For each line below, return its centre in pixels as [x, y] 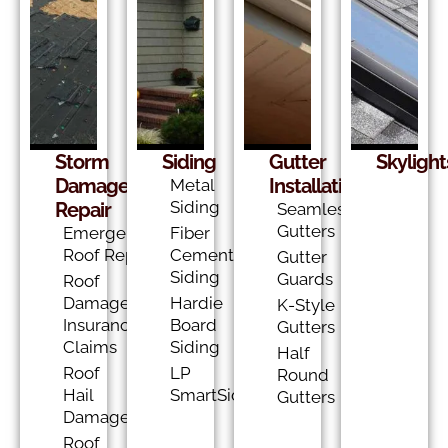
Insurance [100, 325]
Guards [304, 279]
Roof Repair [108, 255]
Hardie [196, 303]
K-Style [305, 305]
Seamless [314, 209]
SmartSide [210, 395]
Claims [89, 347]
